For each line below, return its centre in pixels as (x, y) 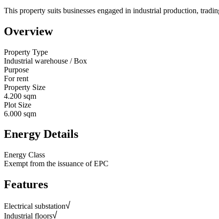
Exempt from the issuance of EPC (56, 164)
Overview (28, 31)
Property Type (26, 52)
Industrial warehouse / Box (45, 61)
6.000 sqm (20, 113)
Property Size (25, 87)
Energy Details (41, 134)
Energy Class (24, 155)
